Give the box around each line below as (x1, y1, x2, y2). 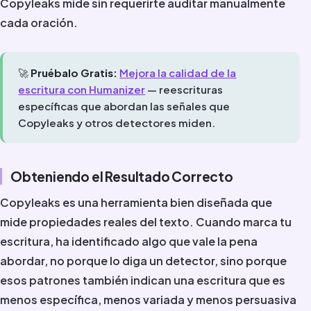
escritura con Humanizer (18, 82, 146, 96)
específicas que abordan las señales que (18, 99, 230, 112)
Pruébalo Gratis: (31, 65, 118, 79)
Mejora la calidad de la (119, 65, 237, 79)
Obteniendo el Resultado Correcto (10, 168, 233, 185)
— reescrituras (145, 82, 224, 96)
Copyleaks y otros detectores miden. (18, 115, 216, 129)
